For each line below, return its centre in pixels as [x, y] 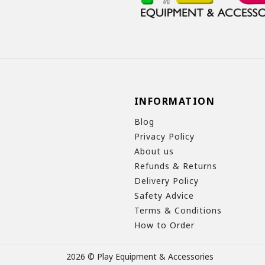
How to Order [164, 225]
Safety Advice [164, 195]
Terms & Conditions [178, 210]
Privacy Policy [164, 136]
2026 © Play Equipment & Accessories [140, 256]
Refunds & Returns [175, 166]
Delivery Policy [166, 180]
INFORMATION [174, 101]
